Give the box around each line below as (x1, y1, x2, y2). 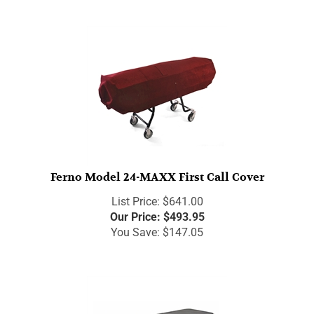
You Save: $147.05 (111, 219, 203, 233)
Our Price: (109, 203, 161, 217)
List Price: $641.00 (111, 188, 203, 202)
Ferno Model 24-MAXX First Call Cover (50, 164, 264, 179)
